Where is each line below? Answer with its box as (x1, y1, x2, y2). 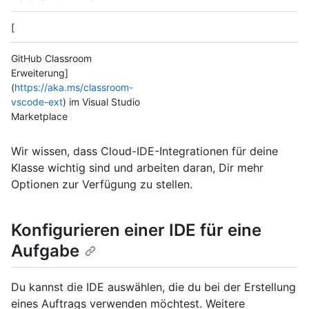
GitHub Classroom (11, 52, 92, 65)
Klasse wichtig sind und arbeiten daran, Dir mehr (11, 161, 263, 175)
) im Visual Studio (63, 96, 140, 108)
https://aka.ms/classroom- (14, 81, 133, 94)
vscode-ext (11, 96, 63, 108)
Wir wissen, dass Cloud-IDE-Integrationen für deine (11, 144, 278, 159)
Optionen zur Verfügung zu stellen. (11, 177, 192, 192)
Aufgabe (11, 241, 79, 261)
